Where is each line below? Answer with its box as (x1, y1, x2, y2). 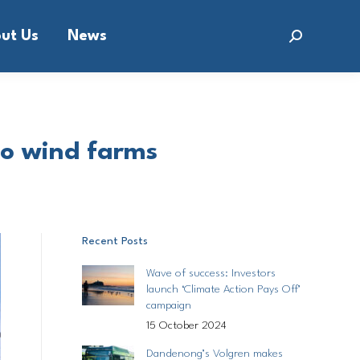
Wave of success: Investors (146, 268, 276, 279)
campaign (146, 300, 191, 311)
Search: (288, 33, 333, 47)
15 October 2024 (146, 320, 227, 331)
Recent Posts (82, 235, 148, 247)
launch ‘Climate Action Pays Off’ (146, 284, 301, 295)
